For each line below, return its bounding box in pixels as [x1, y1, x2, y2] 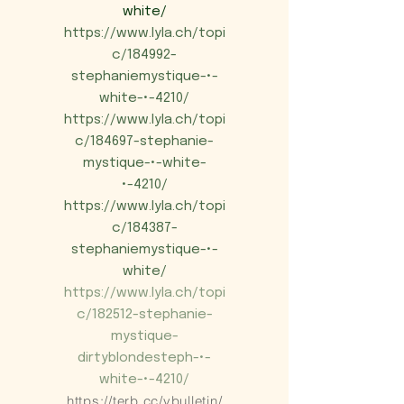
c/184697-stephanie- [75, 134, 214, 149]
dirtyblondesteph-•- [78, 351, 211, 365]
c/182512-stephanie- [76, 308, 213, 322]
